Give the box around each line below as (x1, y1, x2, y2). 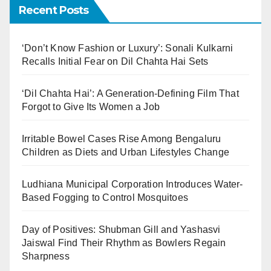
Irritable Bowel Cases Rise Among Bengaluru (22, 134, 221, 145)
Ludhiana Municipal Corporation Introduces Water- (22, 179, 243, 190)
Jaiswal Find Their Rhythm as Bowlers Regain (22, 238, 226, 249)
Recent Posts (19, 4, 89, 18)
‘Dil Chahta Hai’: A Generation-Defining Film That (22, 88, 239, 99)
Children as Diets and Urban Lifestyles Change (22, 147, 230, 158)
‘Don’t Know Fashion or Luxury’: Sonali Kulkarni (22, 43, 233, 54)
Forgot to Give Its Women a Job (22, 102, 160, 113)
